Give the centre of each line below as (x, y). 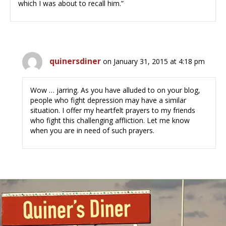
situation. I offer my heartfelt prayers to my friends (113, 110)
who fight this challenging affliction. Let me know (110, 121)
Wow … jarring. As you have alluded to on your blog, (116, 90)
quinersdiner (75, 61)
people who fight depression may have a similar (108, 100)
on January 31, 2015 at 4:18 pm (154, 62)
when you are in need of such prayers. (93, 131)
